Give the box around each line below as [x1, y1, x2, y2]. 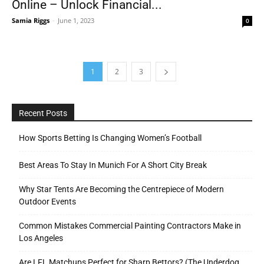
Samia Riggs [12, 16, 49, 25]
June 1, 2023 [58, 16, 94, 25]
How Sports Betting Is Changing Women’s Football [19, 133, 202, 143]
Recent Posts [19, 108, 67, 118]
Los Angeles [19, 233, 63, 243]
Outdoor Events [19, 197, 76, 207]
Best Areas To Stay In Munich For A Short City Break [19, 160, 207, 170]
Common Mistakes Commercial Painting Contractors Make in [19, 221, 241, 231]
